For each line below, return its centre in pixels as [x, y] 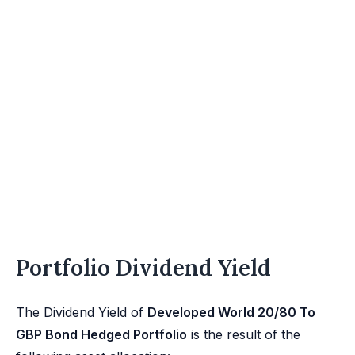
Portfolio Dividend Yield [143, 268]
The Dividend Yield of [82, 312]
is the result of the [244, 334]
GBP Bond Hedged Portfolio [101, 334]
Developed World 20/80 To [231, 312]
